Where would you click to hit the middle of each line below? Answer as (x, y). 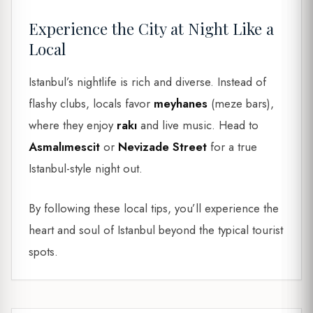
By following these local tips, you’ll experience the (154, 208)
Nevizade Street (162, 147)
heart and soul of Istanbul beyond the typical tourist (156, 230)
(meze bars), (241, 104)
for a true (232, 147)
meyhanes (181, 104)
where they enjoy (73, 125)
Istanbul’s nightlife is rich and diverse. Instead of (147, 82)
